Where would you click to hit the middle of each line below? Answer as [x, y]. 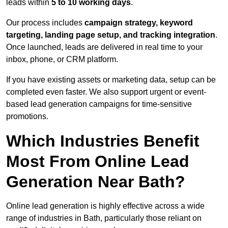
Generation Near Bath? [96, 182]
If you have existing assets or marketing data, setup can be [111, 80]
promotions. [27, 117]
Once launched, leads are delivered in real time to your [104, 47]
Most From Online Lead [98, 162]
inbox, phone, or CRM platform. [62, 60]
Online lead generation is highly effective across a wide [105, 206]
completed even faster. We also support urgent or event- [106, 92]
